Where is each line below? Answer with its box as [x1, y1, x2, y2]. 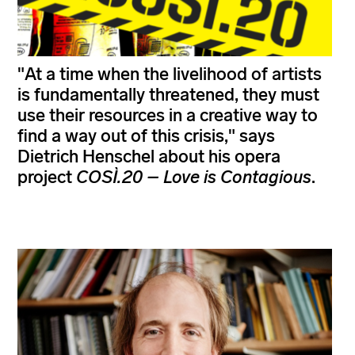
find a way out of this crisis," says [17, 125, 275, 147]
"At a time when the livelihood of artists [17, 63, 322, 86]
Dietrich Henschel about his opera [17, 146, 281, 168]
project [17, 166, 76, 189]
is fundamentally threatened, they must [17, 84, 319, 106]
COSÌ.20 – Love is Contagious [76, 166, 311, 189]
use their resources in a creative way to [17, 105, 318, 127]
